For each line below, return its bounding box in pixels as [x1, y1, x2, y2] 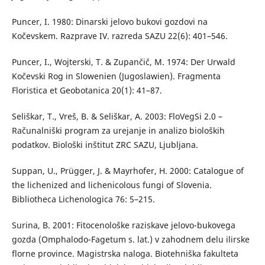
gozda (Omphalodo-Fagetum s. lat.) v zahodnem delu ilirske [11, 233, 250, 245]
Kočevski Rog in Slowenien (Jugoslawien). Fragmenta [11, 70, 221, 82]
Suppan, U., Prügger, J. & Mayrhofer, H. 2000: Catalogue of [11, 164, 244, 176]
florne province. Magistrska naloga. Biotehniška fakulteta [11, 247, 238, 259]
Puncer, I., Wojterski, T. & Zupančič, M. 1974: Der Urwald [11, 56, 235, 67]
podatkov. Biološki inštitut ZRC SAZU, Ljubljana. [11, 138, 198, 150]
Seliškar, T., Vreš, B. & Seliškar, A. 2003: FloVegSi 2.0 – [11, 110, 222, 122]
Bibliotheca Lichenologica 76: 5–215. [11, 193, 155, 205]
